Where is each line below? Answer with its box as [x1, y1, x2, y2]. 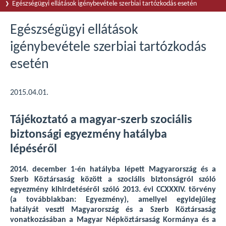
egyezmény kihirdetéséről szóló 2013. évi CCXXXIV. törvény [10, 186, 216, 194]
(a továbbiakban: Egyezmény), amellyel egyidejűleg [10, 196, 216, 204]
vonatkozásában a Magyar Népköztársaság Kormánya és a [10, 216, 216, 224]
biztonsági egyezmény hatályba [10, 129, 167, 141]
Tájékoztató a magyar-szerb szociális [10, 114, 192, 126]
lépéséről [10, 143, 57, 155]
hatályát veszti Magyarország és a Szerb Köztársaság [10, 206, 216, 214]
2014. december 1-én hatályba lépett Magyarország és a [10, 165, 216, 174]
